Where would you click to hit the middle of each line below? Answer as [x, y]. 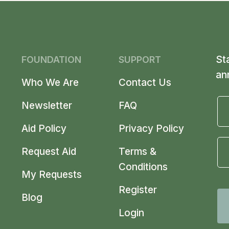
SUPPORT [140, 59]
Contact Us [145, 82]
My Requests [51, 174]
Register [138, 190]
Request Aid [49, 151]
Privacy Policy [151, 128]
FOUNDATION [51, 59]
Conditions [143, 167]
